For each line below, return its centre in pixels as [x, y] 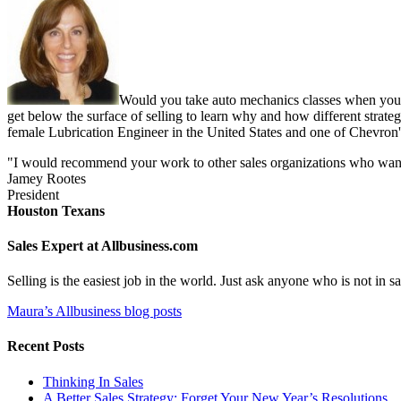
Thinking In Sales [93, 381]
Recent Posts [46, 346]
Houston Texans [56, 210]
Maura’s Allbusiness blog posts [94, 311]
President [33, 194]
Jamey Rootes [47, 178]
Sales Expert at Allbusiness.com [102, 245]
